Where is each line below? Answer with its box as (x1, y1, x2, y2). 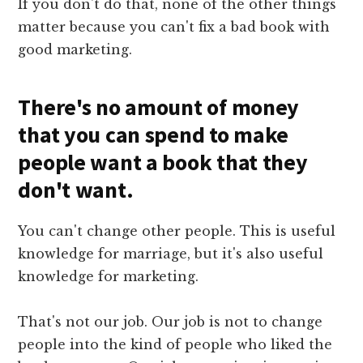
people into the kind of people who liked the (18, 335, 333, 352)
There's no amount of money (18, 92, 300, 122)
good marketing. (18, 41, 133, 58)
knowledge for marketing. (18, 267, 199, 284)
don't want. (18, 174, 134, 204)
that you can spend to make (18, 119, 289, 149)
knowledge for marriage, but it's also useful (18, 245, 324, 262)
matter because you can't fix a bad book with (18, 18, 331, 35)
